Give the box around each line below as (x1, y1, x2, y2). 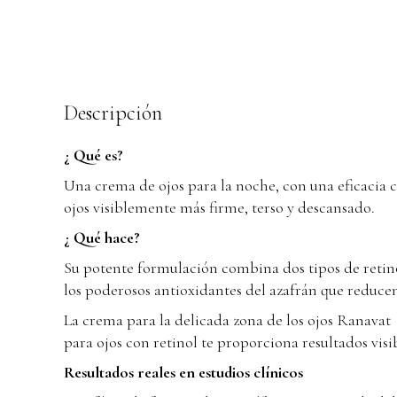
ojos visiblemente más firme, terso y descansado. (64, 198, 375, 218)
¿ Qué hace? (64, 228, 140, 248)
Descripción (64, 100, 162, 127)
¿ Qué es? (64, 145, 123, 166)
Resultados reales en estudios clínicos (64, 362, 307, 383)
